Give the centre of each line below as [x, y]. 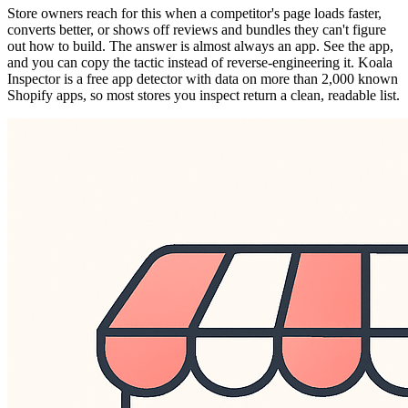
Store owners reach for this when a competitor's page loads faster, [194, 14]
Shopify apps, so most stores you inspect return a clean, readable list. [204, 96]
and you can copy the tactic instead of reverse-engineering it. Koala [200, 63]
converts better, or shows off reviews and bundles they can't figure [197, 30]
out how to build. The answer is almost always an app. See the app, [200, 46]
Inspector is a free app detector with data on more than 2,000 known [203, 79]
